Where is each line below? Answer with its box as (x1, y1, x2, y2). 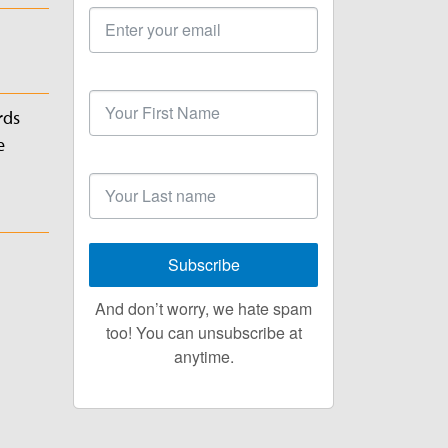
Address (89, 5, 148, 29)
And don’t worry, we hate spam (95, 296, 312, 320)
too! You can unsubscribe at (105, 320, 302, 344)
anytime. (173, 344, 234, 368)
